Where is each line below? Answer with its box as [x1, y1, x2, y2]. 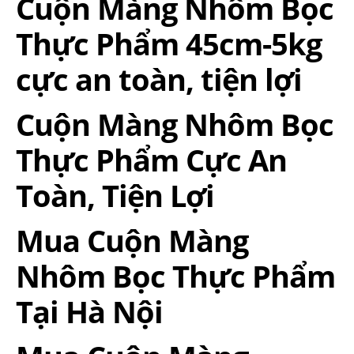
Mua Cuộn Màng [16, 220, 248, 262]
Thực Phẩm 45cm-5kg [16, 23, 322, 65]
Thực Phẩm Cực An [16, 139, 287, 181]
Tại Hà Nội [16, 291, 163, 333]
